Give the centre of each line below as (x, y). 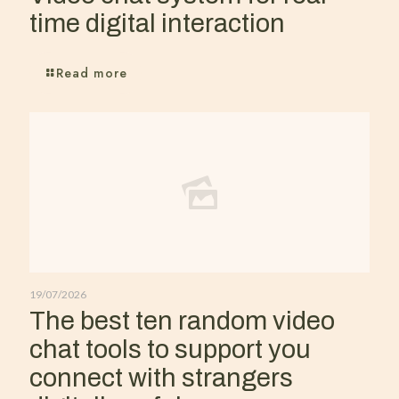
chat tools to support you (170, 349)
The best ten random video (182, 321)
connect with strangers (161, 378)
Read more (92, 73)
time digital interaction (157, 23)
